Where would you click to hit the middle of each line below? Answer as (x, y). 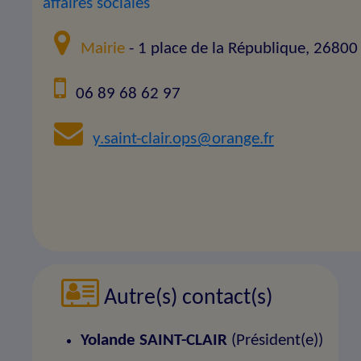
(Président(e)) (275, 340)
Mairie (102, 49)
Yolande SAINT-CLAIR (154, 340)
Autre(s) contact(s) (185, 299)
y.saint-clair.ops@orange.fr (183, 139)
